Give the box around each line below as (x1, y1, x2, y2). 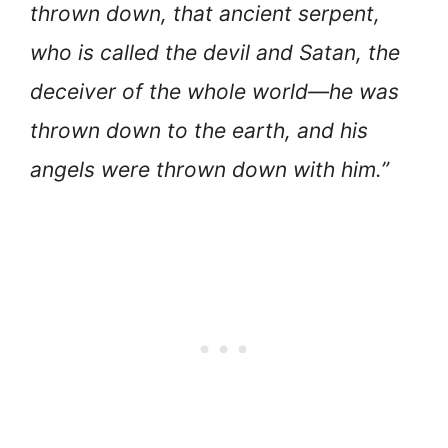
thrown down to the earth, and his (30, 118, 368, 144)
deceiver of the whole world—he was (30, 79, 399, 105)
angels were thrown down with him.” (30, 157, 389, 183)
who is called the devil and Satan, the (30, 40, 400, 66)
